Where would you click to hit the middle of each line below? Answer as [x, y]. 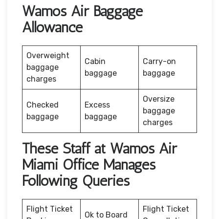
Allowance [52, 27]
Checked [43, 105]
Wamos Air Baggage [82, 11]
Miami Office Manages [89, 164]
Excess [97, 105]
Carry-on [159, 61]
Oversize [159, 99]
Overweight [48, 55]
